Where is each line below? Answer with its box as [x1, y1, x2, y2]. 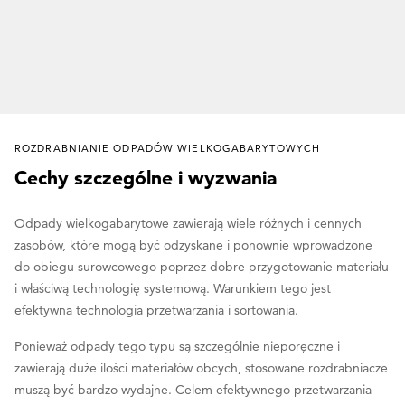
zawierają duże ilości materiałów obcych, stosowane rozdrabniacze [14, 359, 388, 376]
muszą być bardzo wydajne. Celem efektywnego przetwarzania [14, 381, 372, 398]
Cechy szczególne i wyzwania [14, 165, 277, 189]
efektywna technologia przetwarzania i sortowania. [14, 301, 298, 318]
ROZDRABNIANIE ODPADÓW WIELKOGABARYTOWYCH [14, 141, 320, 155]
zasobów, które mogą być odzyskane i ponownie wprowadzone [14, 236, 372, 253]
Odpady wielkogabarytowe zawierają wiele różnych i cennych [14, 214, 362, 231]
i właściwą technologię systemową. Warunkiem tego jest [14, 279, 331, 297]
